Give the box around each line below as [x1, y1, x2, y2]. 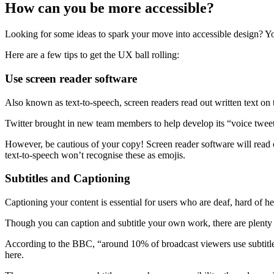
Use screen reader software [5, 72, 137, 85]
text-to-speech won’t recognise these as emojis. [5, 149, 185, 160]
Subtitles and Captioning [5, 172, 130, 185]
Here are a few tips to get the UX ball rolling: [5, 50, 179, 61]
